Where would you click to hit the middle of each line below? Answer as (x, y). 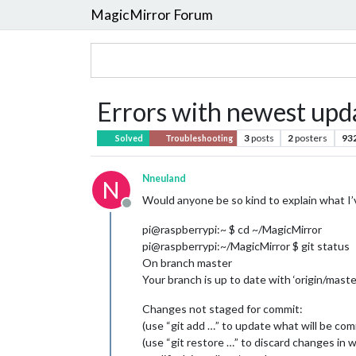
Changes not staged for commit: (222, 309)
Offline (145, 211)
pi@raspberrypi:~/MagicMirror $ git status (246, 246)
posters (311, 138)
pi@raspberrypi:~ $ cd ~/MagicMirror (232, 229)
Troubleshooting (198, 138)
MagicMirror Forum (152, 14)
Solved (129, 138)
